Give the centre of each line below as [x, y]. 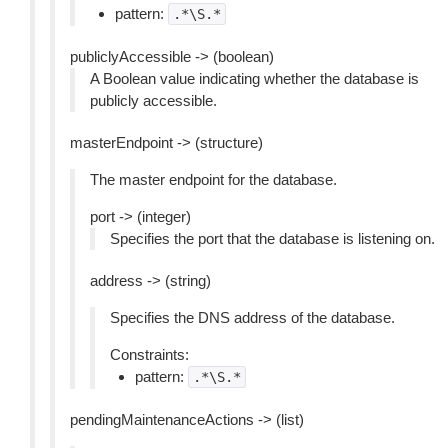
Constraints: [149, 354]
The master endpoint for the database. [213, 179]
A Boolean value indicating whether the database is [254, 78]
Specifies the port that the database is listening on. [272, 238]
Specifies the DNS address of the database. [252, 317]
